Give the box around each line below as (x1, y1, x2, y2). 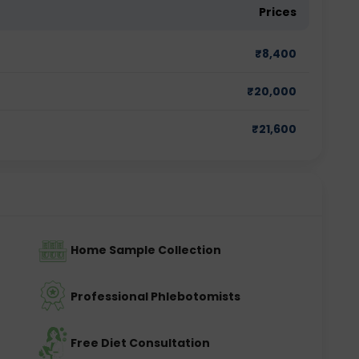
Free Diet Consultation (71, 335, 210, 351)
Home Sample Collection (71, 242, 221, 258)
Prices (259, 4, 296, 20)
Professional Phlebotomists (71, 288, 240, 305)
